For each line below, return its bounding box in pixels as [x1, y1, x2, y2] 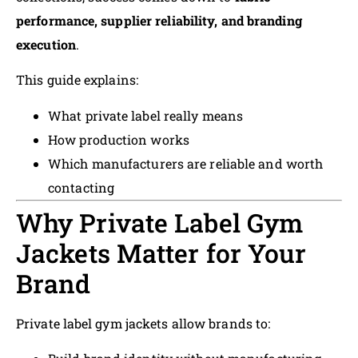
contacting [48, 178, 114, 196]
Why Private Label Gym [16, 205, 304, 240]
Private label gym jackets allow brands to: [16, 314, 271, 332]
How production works [48, 130, 189, 148]
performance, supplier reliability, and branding [16, 11, 302, 29]
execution [16, 35, 76, 53]
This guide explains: [16, 71, 138, 89]
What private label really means [48, 106, 244, 124]
